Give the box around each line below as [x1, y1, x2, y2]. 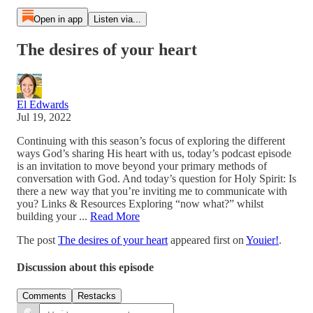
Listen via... [93, 14, 141, 24]
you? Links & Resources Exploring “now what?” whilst [17, 197, 263, 210]
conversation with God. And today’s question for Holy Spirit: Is [17, 172, 296, 184]
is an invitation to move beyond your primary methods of [17, 159, 267, 172]
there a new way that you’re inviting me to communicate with [17, 184, 287, 197]
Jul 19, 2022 [17, 110, 71, 123]
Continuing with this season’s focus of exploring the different [17, 134, 285, 147]
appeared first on [168, 233, 246, 246]
